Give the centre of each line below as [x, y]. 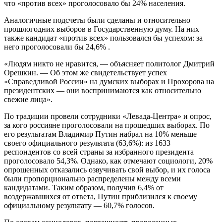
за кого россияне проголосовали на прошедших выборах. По [107, 125]
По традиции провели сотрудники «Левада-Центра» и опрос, [108, 116]
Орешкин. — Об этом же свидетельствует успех [85, 72]
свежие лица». [28, 99]
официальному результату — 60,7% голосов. [79, 205]
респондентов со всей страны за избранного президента [99, 152]
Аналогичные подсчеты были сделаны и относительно [97, 20]
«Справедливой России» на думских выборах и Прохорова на [109, 81]
